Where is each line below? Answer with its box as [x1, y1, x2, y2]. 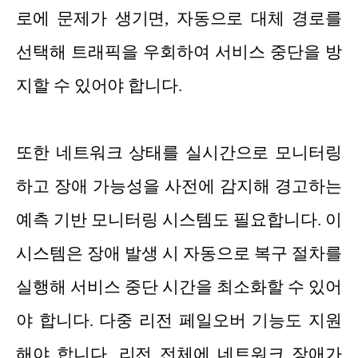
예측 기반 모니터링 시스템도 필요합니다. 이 [16, 210, 342, 230]
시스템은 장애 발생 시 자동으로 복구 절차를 [16, 244, 342, 264]
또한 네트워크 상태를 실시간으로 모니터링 [16, 143, 342, 163]
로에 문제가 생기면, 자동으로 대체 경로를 [16, 9, 342, 29]
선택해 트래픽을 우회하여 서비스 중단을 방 [16, 42, 342, 62]
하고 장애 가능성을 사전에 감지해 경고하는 [16, 177, 342, 197]
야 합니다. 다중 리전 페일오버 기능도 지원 [16, 311, 342, 331]
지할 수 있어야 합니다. [16, 76, 182, 96]
